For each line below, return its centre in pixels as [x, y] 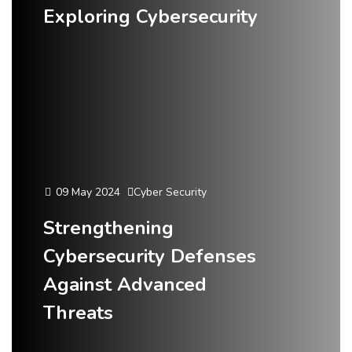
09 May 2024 [86, 192]
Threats [78, 313]
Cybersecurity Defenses [150, 256]
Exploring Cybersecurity [150, 16]
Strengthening [108, 228]
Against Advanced [125, 284]
